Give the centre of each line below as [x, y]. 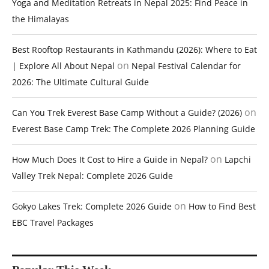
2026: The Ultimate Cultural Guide [80, 82]
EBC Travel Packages [53, 223]
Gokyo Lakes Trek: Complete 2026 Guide [92, 207]
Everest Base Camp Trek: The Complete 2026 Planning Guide [134, 129]
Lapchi [238, 160]
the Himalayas [41, 19]
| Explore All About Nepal [63, 66]
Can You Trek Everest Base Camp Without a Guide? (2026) [127, 113]
